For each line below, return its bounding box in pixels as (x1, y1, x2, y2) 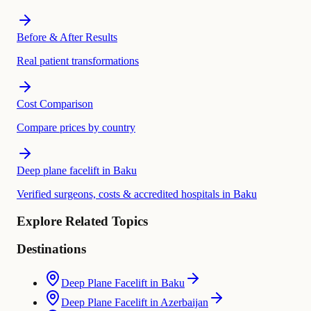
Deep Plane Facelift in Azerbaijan (61, 296, 208, 309)
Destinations (17, 242, 86, 257)
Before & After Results (17, 31, 117, 43)
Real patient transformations (17, 55, 139, 67)
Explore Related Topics (17, 213, 148, 228)
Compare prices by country (17, 121, 135, 133)
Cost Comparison (17, 98, 93, 110)
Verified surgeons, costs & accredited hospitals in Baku (17, 188, 257, 200)
